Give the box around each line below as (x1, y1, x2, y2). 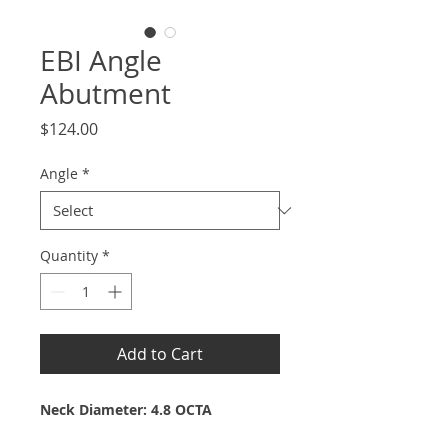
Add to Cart (117, 343, 203, 365)
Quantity (40, 246, 98, 265)
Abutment (40, 75, 171, 112)
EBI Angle (40, 42, 162, 79)
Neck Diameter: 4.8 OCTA (40, 400, 212, 419)
